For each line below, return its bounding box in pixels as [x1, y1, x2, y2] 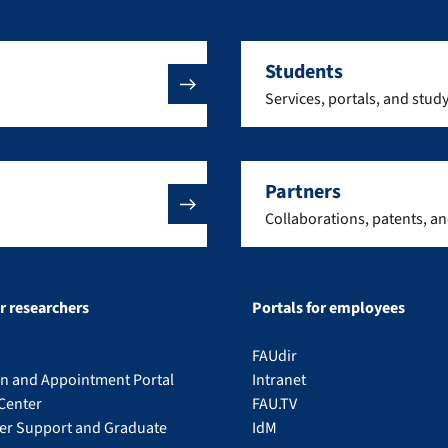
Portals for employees [252, 297, 405, 319]
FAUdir [252, 345, 297, 367]
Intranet [252, 369, 306, 391]
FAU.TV [252, 393, 297, 415]
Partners [265, 178, 341, 206]
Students [265, 58, 343, 86]
